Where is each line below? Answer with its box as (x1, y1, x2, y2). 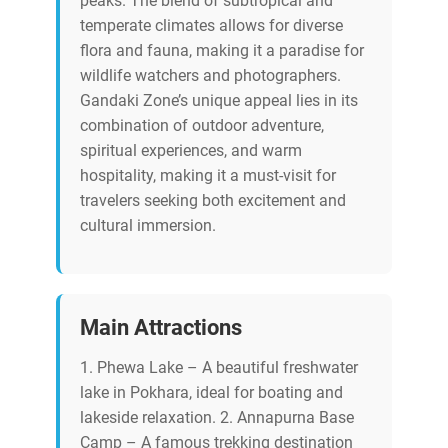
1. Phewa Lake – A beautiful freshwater (80, 358, 358, 378)
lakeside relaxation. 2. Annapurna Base (80, 408, 354, 428)
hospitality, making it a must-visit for (80, 166, 336, 186)
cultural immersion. (80, 216, 216, 236)
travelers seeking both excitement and (80, 191, 346, 211)
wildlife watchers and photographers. (80, 66, 341, 86)
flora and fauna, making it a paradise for (80, 41, 364, 61)
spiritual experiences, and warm (80, 141, 302, 161)
